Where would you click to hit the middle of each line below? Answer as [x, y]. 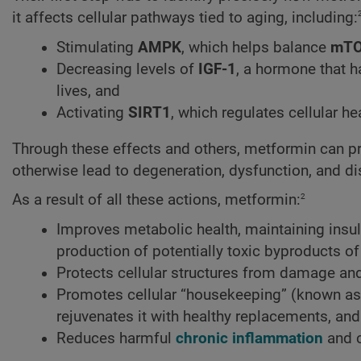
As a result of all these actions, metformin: [156, 200]
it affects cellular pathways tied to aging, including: [185, 18]
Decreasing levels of [127, 69]
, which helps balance [256, 47]
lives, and [88, 91]
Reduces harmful [116, 338]
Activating [92, 112]
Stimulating [97, 47]
